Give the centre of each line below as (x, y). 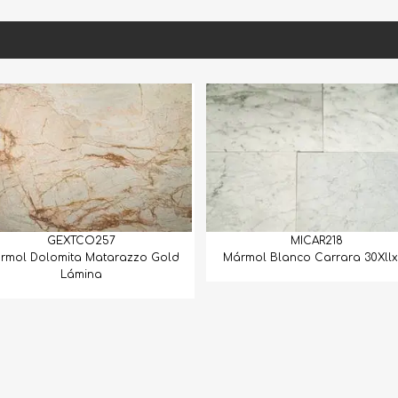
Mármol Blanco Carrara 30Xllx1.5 (281, 257)
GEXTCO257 (45, 240)
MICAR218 (281, 240)
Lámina (45, 274)
